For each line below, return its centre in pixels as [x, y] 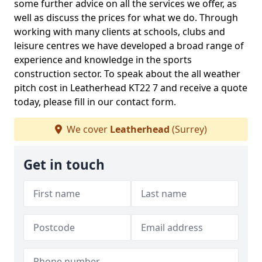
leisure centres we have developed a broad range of [129, 46]
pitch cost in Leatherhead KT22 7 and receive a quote [131, 88]
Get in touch [64, 165]
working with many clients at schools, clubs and [120, 32]
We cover [87, 129]
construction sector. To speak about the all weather [127, 74]
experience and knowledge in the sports [103, 60]
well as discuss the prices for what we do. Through [126, 18]
